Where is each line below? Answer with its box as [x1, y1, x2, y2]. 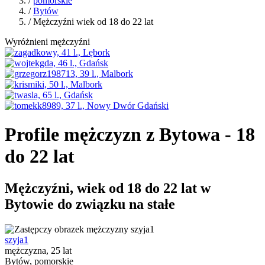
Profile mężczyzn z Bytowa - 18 [5, 124, 255, 146]
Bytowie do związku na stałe [5, 196, 175, 212]
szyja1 [5, 234, 28, 245]
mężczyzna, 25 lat [5, 245, 72, 256]
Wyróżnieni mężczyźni [5, 37, 90, 47]
